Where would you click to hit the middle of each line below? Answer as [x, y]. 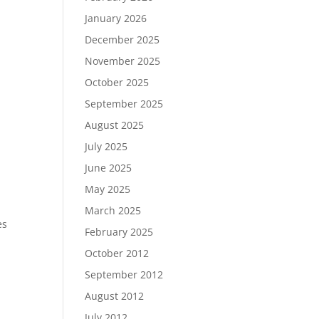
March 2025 [113, 210]
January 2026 [116, 18]
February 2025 [119, 232]
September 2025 [124, 104]
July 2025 [106, 146]
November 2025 [123, 61]
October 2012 [117, 253]
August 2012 [115, 296]
